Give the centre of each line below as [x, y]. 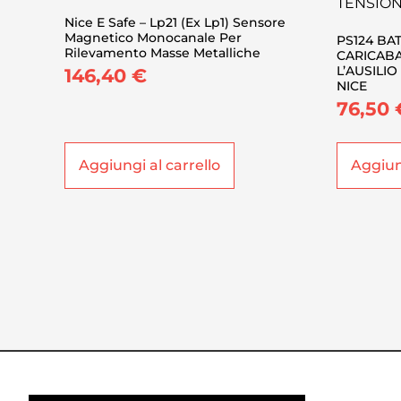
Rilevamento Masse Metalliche [162, 52]
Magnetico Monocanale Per [153, 37]
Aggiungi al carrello [149, 165]
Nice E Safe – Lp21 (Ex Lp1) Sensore [175, 22]
